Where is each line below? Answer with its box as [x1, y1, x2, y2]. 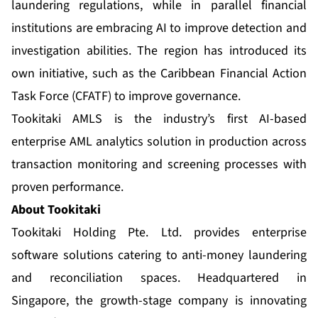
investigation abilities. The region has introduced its [11, 42, 307, 60]
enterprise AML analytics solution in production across [11, 133, 307, 151]
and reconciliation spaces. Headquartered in [11, 269, 307, 287]
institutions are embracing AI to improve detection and [11, 19, 307, 38]
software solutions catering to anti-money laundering [11, 246, 307, 265]
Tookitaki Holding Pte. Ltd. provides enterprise [11, 224, 307, 242]
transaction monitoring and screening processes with [11, 155, 307, 174]
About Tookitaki [11, 201, 101, 219]
